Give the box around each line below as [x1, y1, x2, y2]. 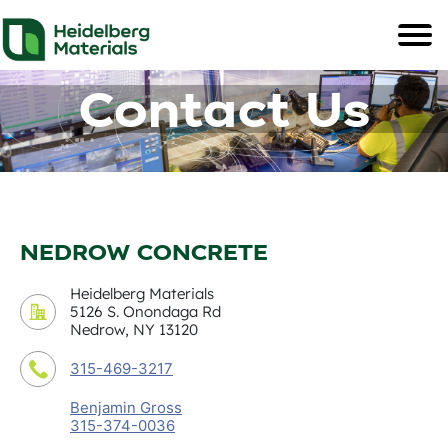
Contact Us [78, 79, 370, 139]
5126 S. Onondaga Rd [70, 302, 221, 322]
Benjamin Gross [70, 398, 182, 418]
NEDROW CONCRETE [20, 238, 268, 267]
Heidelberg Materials [70, 284, 214, 304]
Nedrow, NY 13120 [70, 320, 198, 340]
